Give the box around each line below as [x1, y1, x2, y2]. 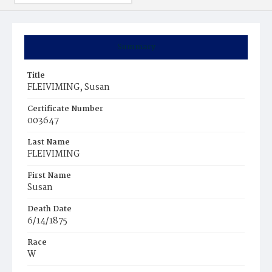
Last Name [27, 136, 70, 149]
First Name [27, 169, 71, 182]
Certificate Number [27, 103, 103, 115]
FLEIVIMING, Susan [27, 80, 110, 95]
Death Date [27, 203, 72, 216]
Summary [117, 41, 155, 53]
